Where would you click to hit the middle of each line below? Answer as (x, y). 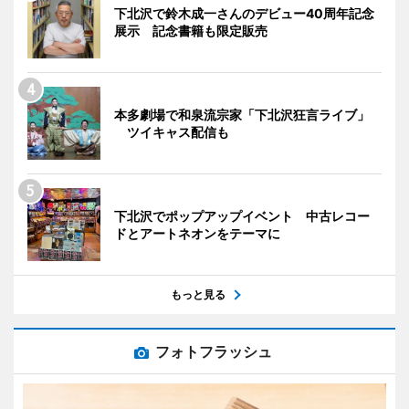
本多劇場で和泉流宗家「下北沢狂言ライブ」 (242, 114)
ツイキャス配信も (172, 131)
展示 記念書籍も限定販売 (191, 30)
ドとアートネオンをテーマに (197, 233)
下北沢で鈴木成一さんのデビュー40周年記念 (244, 13)
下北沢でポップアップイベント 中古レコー (242, 215)
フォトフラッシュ (214, 351)
